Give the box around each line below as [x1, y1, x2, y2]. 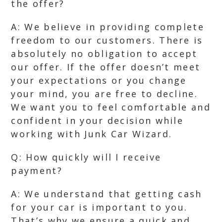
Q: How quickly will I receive [11, 151, 162, 163]
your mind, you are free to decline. [11, 88, 198, 100]
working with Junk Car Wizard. [11, 128, 172, 140]
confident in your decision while [11, 114, 184, 126]
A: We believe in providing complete [11, 21, 204, 33]
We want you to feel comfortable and [11, 101, 211, 113]
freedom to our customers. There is [11, 34, 203, 46]
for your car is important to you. [11, 201, 188, 213]
